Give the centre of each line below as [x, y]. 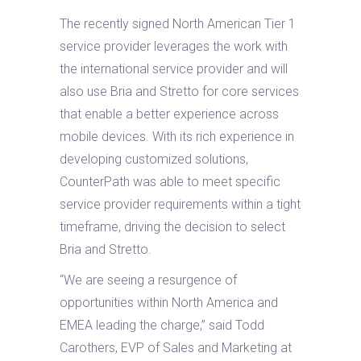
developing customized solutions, [154, 159]
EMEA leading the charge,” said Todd [162, 325]
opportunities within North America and [169, 303]
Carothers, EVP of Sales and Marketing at [176, 348]
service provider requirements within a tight [180, 204]
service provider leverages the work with [174, 46]
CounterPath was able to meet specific [170, 182]
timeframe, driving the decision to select [172, 227]
